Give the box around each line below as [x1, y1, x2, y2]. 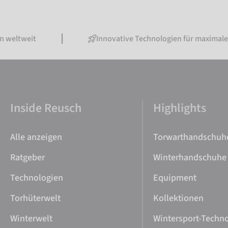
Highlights [153, 99, 206, 117]
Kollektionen [153, 192, 204, 205]
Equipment [153, 172, 196, 184]
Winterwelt [10, 212, 52, 225]
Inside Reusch [10, 99, 81, 117]
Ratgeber [10, 151, 45, 164]
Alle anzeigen [10, 131, 62, 144]
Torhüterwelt [10, 192, 61, 205]
